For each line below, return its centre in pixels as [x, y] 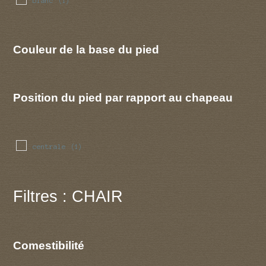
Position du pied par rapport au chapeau [123, 98]
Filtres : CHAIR [68, 196]
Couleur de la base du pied [86, 49]
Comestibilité [49, 245]
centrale [49, 147]
